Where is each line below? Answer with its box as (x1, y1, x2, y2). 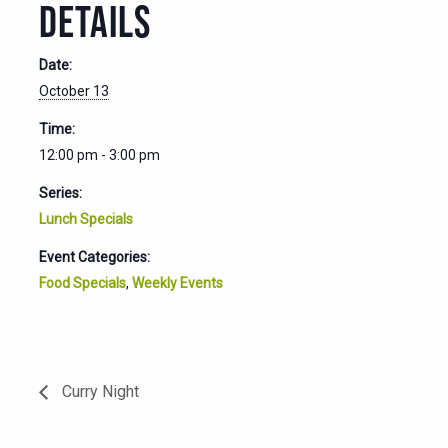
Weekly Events (132, 274, 223, 291)
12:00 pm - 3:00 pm (39, 146, 160, 163)
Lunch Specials (39, 210, 133, 227)
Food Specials (39, 274, 126, 291)
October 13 (39, 82, 109, 99)
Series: (39, 184, 82, 201)
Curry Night (58, 382, 139, 402)
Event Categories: (39, 248, 150, 265)
